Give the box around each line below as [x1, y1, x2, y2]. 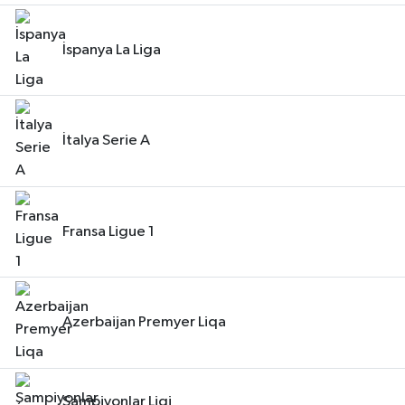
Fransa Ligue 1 [62, 223, 155, 240]
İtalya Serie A [62, 133, 150, 149]
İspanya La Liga [62, 42, 161, 58]
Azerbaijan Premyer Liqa [62, 315, 226, 331]
